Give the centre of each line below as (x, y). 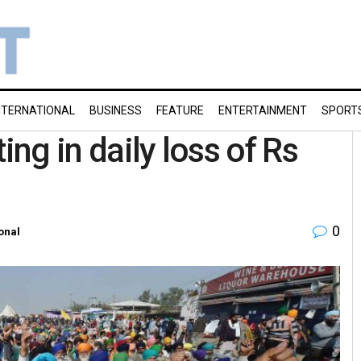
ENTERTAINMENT (263, 110)
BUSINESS (116, 110)
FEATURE (180, 110)
